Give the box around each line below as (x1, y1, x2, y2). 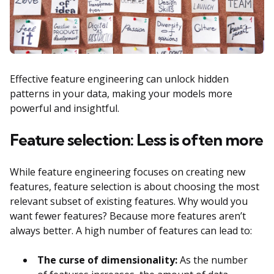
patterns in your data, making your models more (10, 87, 232, 101)
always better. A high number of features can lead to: (10, 224, 252, 238)
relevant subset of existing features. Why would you (10, 194, 248, 209)
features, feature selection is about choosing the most (10, 180, 259, 194)
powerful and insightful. (10, 102, 119, 116)
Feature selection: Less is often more (10, 130, 263, 150)
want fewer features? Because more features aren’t (10, 209, 246, 223)
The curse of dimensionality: (37, 253, 177, 267)
